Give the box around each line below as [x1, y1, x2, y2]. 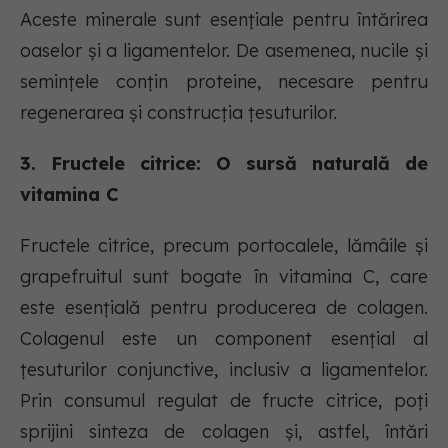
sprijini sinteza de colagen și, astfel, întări [20, 420, 428, 444]
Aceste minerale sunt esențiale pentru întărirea [20, 8, 428, 32]
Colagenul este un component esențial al [20, 327, 428, 351]
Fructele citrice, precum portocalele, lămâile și [20, 234, 428, 258]
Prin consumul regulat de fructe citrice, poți [20, 389, 428, 413]
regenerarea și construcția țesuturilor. [20, 101, 337, 125]
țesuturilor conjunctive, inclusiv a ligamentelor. [20, 358, 428, 382]
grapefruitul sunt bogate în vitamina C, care [20, 265, 428, 289]
